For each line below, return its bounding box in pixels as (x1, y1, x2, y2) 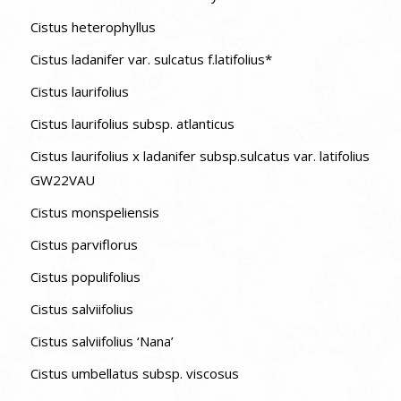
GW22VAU (30, 170, 95, 189)
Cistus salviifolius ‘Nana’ (30, 331, 174, 350)
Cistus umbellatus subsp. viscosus (30, 363, 239, 382)
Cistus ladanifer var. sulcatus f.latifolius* (30, 49, 272, 68)
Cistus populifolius (30, 267, 141, 286)
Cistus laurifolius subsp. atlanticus (30, 114, 235, 132)
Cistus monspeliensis (30, 202, 159, 221)
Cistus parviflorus (30, 235, 138, 253)
